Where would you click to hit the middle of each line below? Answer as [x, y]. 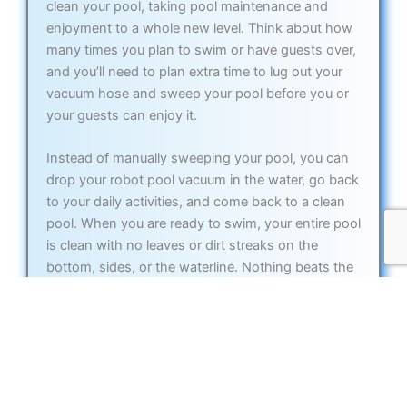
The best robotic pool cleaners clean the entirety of [203, 376]
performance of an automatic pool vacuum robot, [197, 289]
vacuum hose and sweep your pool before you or [197, 94]
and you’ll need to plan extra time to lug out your [194, 72]
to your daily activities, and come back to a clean [195, 202]
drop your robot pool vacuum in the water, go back [202, 180]
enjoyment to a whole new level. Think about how [199, 29]
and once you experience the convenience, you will [203, 311]
